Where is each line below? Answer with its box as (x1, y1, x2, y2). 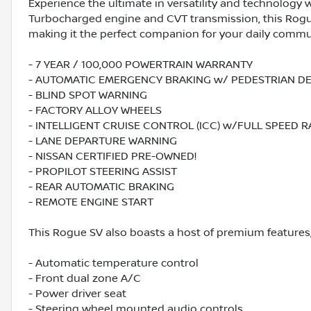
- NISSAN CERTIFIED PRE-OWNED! (28, 150, 196, 163)
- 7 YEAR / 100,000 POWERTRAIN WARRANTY (28, 58, 253, 72)
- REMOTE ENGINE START (28, 196, 153, 209)
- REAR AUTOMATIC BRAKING (28, 180, 174, 194)
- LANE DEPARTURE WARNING (28, 135, 177, 148)
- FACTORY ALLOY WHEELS (28, 104, 162, 117)
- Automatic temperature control (28, 257, 199, 270)
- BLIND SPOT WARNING (28, 89, 147, 102)
